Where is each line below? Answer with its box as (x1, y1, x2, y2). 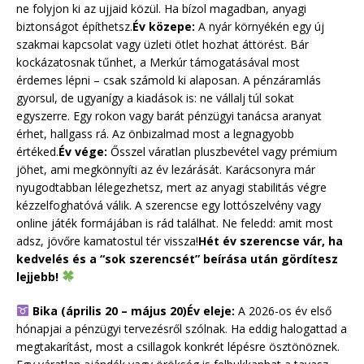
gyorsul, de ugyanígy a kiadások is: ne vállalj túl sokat (16, 89, 294, 106)
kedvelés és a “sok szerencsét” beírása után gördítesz (16, 250, 338, 266)
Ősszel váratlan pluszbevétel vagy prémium (107, 143, 337, 159)
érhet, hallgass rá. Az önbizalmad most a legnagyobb (16, 125, 294, 141)
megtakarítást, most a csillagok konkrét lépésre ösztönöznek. (16, 338, 340, 354)
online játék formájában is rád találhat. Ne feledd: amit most (16, 214, 333, 231)
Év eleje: (186, 302, 235, 318)
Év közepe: (132, 18, 195, 34)
